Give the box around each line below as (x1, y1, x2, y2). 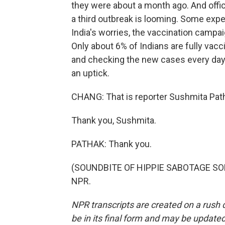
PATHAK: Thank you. (71, 139, 152, 149)
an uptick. (71, 68, 109, 78)
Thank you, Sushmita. (71, 115, 156, 126)
